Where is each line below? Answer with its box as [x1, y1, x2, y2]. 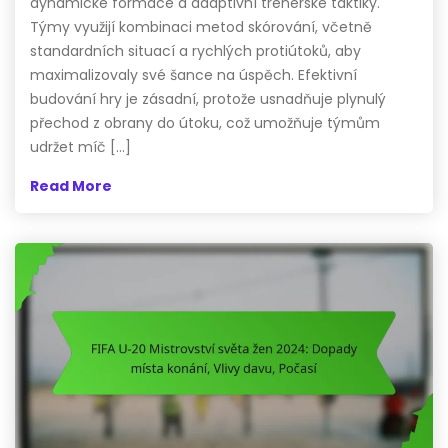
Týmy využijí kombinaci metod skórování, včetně [30, 17, 372, 38]
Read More [30, 176, 112, 197]
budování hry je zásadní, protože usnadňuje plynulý [30, 89, 386, 110]
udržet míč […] [30, 137, 131, 158]
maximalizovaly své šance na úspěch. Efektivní [30, 65, 357, 86]
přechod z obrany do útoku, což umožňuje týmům [30, 113, 380, 134]
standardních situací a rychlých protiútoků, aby [30, 41, 361, 62]
